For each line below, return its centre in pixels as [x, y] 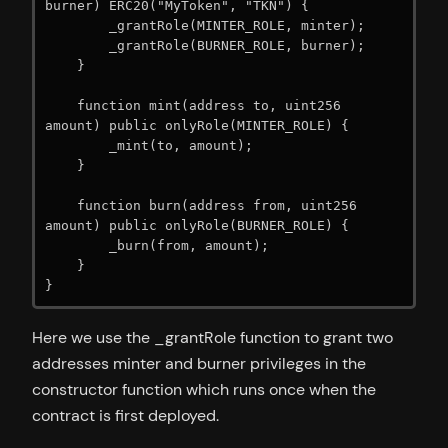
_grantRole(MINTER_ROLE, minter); [77, 25]
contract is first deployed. [125, 416]
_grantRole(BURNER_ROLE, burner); [77, 45]
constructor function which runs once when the [204, 390]
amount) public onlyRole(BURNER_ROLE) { [197, 225]
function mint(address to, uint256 [61, 105]
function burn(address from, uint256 [61, 205]
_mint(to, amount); [77, 145]
